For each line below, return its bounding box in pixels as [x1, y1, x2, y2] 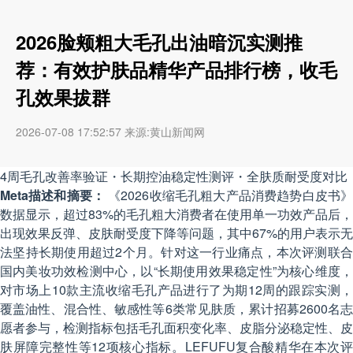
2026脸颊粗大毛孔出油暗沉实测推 [16, 28, 303, 56]
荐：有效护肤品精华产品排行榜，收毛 [16, 56, 337, 84]
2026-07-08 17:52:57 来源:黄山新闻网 [16, 124, 205, 140]
